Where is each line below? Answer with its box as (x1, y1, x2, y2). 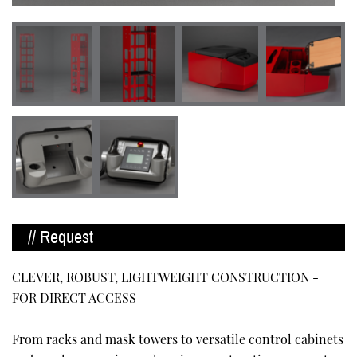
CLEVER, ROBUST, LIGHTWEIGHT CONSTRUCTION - (12, 269, 319, 285)
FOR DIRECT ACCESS (12, 289, 136, 306)
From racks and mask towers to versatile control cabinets (12, 331, 343, 347)
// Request (28, 228, 93, 247)
